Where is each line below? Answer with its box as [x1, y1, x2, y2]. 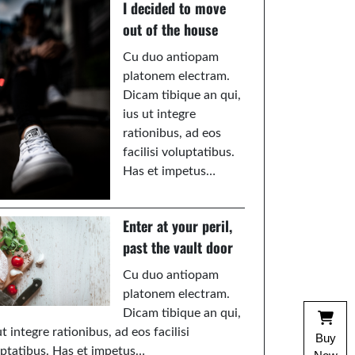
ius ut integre [123, 108, 197, 120]
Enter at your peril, [123, 216, 233, 237]
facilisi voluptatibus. [123, 146, 235, 158]
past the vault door [123, 237, 234, 258]
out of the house [123, 19, 219, 40]
